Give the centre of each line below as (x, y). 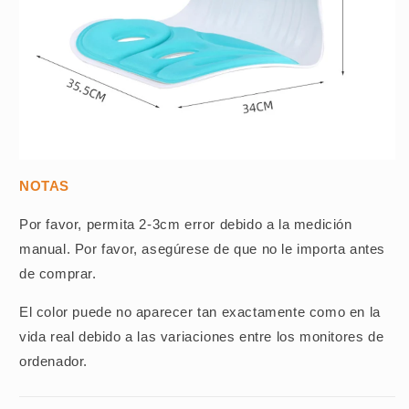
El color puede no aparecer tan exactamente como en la (200, 312)
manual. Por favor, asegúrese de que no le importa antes (203, 249)
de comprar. (58, 274)
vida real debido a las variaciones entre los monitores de (202, 337)
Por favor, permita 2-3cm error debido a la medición (186, 225)
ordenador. (53, 362)
